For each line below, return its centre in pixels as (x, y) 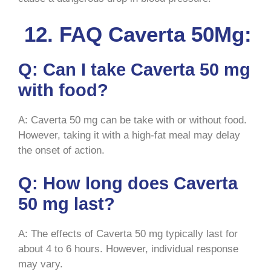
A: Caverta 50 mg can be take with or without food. (132, 120)
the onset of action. (61, 150)
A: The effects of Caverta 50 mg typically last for (128, 234)
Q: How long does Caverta (128, 184)
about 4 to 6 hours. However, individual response (128, 249)
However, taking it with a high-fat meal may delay (129, 135)
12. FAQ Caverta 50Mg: (135, 34)
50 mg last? (67, 204)
